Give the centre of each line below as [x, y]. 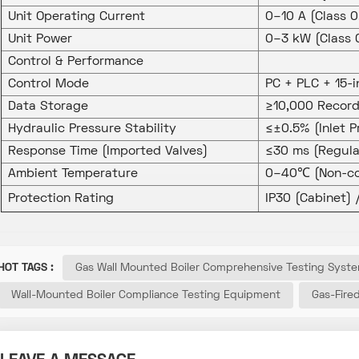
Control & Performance [75, 62]
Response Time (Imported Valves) [107, 152]
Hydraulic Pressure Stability [92, 129]
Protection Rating [61, 199]
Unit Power [40, 40]
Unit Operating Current [76, 17]
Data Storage [48, 107]
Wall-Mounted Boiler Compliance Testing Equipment [145, 295]
